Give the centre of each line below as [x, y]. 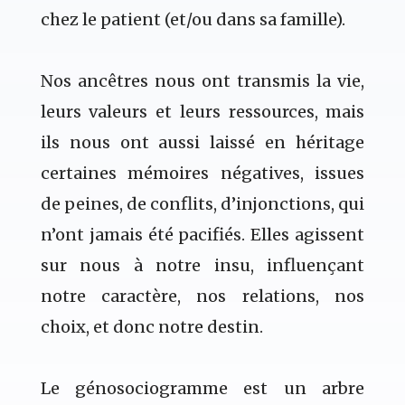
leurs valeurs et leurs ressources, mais [202, 112]
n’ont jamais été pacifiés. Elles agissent [202, 235]
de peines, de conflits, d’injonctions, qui [202, 204]
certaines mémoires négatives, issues [202, 174]
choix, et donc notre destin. [151, 327]
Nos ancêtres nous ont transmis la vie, [202, 81]
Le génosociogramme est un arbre [202, 389]
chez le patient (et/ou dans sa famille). [193, 20]
